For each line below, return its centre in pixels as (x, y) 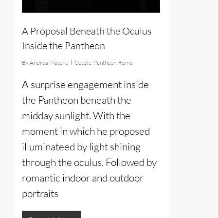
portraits (40, 193)
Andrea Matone (49, 63)
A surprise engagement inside (85, 84)
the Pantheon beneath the (76, 100)
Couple (83, 63)
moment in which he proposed (86, 131)
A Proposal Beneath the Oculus (87, 31)
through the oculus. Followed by (89, 162)
